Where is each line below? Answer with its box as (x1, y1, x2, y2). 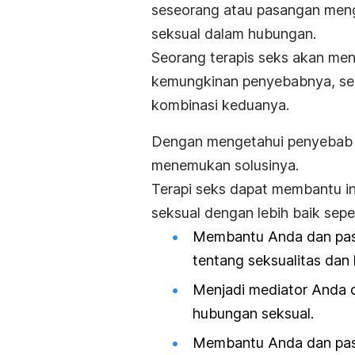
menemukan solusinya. (151, 156, 299, 174)
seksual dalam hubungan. (151, 25, 316, 42)
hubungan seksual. (193, 305, 314, 323)
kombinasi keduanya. (151, 96, 289, 113)
